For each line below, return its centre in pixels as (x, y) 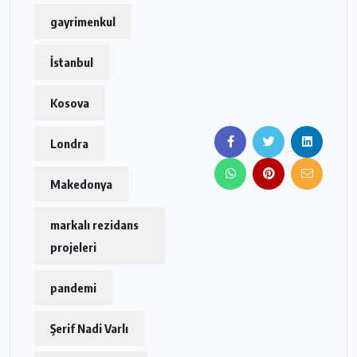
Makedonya (81, 184)
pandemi (73, 288)
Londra (69, 143)
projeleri (73, 247)
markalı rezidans (94, 225)
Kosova (70, 103)
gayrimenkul (83, 22)
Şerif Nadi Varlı (89, 328)
